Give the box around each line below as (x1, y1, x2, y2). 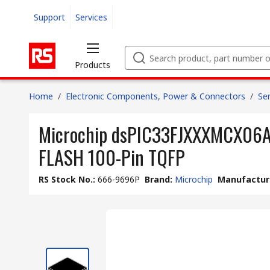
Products (75, 59, 110, 71)
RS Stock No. (39, 174, 93, 185)
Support (34, 11, 65, 23)
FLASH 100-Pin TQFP (39, 143, 185, 171)
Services (75, 11, 107, 23)
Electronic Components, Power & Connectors (66, 90, 245, 102)
